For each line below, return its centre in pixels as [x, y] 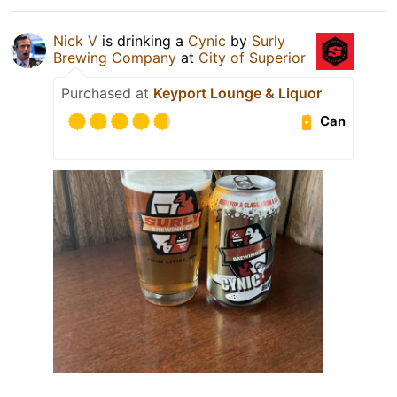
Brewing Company [115, 57]
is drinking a [143, 40]
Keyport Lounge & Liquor [237, 93]
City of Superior [252, 57]
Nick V [75, 40]
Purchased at [107, 93]
